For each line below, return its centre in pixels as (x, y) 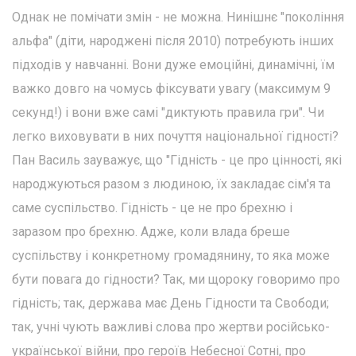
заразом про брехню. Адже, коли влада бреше (151, 231)
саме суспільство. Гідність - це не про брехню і (152, 207)
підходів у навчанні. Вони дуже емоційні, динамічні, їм (173, 64)
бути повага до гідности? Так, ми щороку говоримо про (176, 279)
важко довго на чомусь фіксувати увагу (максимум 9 (171, 88)
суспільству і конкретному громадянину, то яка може (171, 255)
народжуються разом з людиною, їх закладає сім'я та (171, 184)
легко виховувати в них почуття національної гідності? (175, 136)
